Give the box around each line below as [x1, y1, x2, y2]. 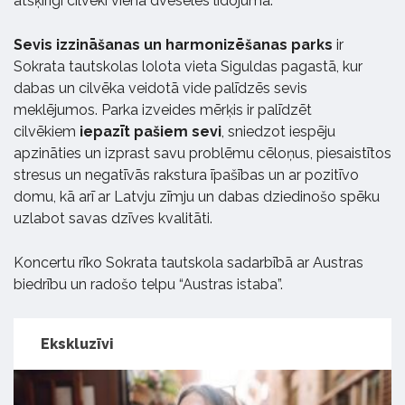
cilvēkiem [14, 123, 80, 141]
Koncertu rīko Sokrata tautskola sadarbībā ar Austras [14, 254, 363, 272]
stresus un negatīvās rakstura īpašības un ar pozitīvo [14, 166, 359, 184]
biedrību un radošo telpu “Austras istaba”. [14, 276, 283, 294]
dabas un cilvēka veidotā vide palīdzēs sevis [14, 80, 307, 98]
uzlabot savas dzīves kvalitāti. [14, 210, 212, 228]
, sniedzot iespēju [221, 123, 335, 141]
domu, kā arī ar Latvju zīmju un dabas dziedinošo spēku [14, 188, 380, 206]
